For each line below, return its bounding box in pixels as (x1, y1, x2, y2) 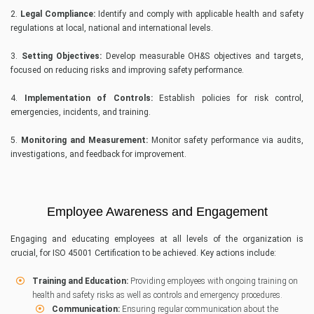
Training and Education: (32, 276, 129, 287)
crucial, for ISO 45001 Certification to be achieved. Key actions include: (11, 248, 276, 259)
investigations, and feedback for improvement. (11, 149, 186, 160)
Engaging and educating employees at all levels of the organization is (11, 234, 303, 245)
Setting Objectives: (21, 51, 102, 62)
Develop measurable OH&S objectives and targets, (102, 51, 303, 62)
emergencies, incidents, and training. (11, 107, 151, 118)
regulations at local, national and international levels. (11, 23, 213, 34)
